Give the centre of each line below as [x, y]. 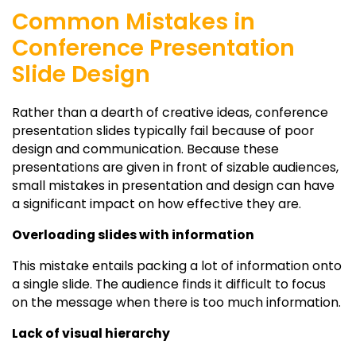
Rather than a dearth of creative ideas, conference [170, 112]
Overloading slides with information [133, 234]
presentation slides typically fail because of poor [163, 130]
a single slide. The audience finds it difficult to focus [169, 284]
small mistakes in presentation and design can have [173, 185]
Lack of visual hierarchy [91, 333]
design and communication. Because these [145, 149]
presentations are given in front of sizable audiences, [175, 167]
